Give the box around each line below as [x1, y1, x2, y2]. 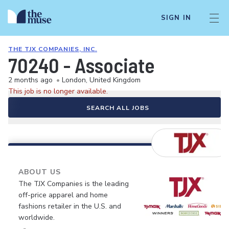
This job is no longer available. [8, 86, 108, 96]
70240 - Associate [8, 53, 155, 77]
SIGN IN [161, 13, 191, 22]
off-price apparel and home [18, 190, 108, 200]
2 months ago [8, 75, 53, 85]
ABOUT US [18, 167, 61, 177]
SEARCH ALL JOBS [86, 104, 149, 112]
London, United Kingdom [62, 75, 141, 85]
